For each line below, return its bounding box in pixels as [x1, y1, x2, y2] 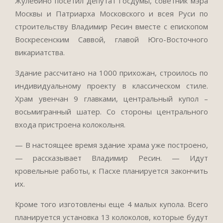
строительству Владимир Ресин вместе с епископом [15, 21, 208, 31]
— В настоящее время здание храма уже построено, [15, 140, 208, 150]
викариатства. [15, 47, 65, 57]
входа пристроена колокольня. [15, 119, 125, 129]
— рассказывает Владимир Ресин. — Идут [15, 153, 208, 163]
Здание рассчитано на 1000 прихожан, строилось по [15, 68, 208, 78]
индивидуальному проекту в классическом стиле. [15, 81, 208, 91]
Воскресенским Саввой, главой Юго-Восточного [15, 34, 208, 44]
